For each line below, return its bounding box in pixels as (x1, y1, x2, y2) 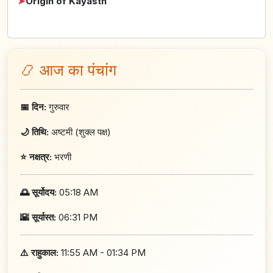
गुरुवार (46, 101, 69, 113)
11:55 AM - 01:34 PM (58, 247, 146, 259)
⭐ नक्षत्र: (20, 151, 52, 163)
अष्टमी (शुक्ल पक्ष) (49, 126, 111, 138)
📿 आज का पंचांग (20, 61, 116, 80)
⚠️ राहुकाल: (20, 247, 58, 259)
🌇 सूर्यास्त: (20, 211, 56, 224)
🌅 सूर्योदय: (20, 186, 57, 199)
